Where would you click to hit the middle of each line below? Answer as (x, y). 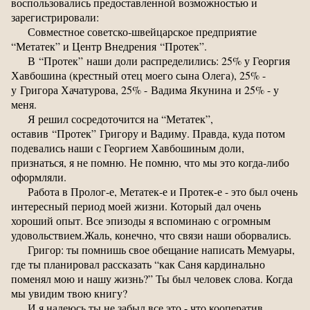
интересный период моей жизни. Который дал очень (136, 206)
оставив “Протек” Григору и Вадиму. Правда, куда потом (148, 133)
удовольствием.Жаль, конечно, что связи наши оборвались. (151, 235)
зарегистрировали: (55, 17)
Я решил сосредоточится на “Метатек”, (120, 118)
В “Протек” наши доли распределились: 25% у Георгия (159, 60)
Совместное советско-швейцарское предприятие (142, 31)
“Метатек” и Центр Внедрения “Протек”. (109, 46)
